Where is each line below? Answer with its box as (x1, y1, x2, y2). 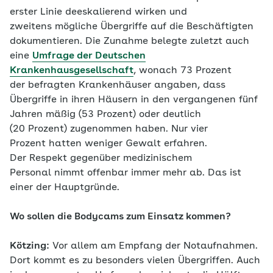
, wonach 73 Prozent (133, 65, 232, 76)
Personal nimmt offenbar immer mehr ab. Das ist (10, 168, 241, 178)
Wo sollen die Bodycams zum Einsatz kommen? (10, 211, 231, 222)
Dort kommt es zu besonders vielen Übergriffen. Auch (10, 255, 260, 266)
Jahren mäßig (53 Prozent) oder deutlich (10, 109, 201, 119)
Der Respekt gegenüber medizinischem (10, 153, 192, 163)
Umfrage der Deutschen (32, 51, 146, 61)
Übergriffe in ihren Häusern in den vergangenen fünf (10, 94, 258, 105)
